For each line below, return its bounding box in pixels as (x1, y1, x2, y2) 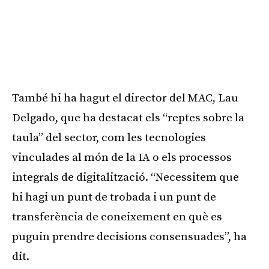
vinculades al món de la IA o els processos (12, 151, 232, 165)
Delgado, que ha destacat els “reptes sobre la (12, 111, 244, 125)
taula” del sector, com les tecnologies (12, 131, 206, 145)
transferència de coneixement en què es (12, 210, 222, 225)
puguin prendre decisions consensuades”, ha (12, 230, 247, 244)
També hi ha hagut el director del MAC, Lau (12, 91, 238, 106)
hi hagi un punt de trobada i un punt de (12, 190, 216, 205)
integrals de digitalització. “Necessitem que (12, 171, 239, 185)
